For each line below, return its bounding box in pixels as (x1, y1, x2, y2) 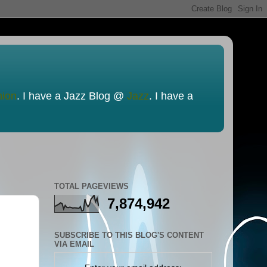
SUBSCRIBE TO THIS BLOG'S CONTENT (54, 230, 204, 240)
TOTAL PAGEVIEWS (54, 182, 129, 191)
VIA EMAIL (54, 239, 94, 249)
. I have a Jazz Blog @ (17, 90, 127, 102)
